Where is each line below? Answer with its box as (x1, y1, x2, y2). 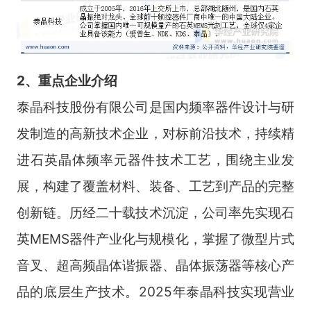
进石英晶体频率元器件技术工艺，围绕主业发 (16, 151, 295, 169)
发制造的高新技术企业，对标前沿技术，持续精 (16, 125, 295, 142)
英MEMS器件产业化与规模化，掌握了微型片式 (16, 230, 295, 248)
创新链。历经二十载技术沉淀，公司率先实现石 (16, 204, 295, 221)
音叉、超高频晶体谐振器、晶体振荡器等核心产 (16, 257, 295, 274)
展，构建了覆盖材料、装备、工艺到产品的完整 (16, 178, 295, 195)
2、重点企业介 (16, 72, 104, 90)
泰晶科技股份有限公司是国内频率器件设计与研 (16, 99, 295, 116)
